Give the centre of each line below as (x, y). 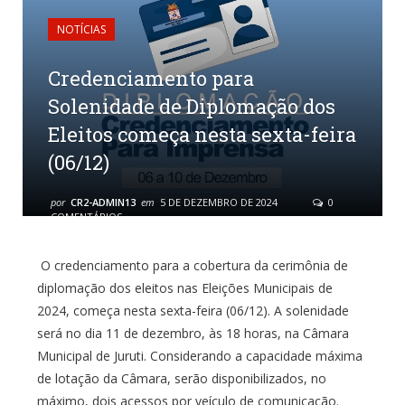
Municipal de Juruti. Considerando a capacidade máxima (199, 356)
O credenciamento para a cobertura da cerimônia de (192, 266)
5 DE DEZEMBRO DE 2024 (219, 202)
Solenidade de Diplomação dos (192, 107)
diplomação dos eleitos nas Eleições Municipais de (184, 288)
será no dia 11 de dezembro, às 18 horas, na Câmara (193, 334)
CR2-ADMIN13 (103, 202)
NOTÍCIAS (81, 30)
